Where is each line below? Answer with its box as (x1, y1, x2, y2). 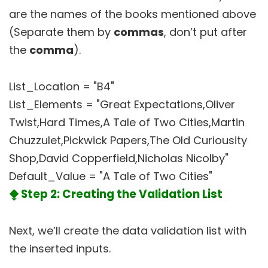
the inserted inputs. (9, 240, 111, 256)
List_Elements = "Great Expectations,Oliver (9, 96, 235, 112)
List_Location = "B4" (9, 78, 114, 94)
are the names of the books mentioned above (9, 6, 256, 22)
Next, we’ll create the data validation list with (9, 223, 246, 238)
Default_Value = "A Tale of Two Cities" (9, 168, 212, 184)
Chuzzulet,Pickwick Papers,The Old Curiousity (9, 132, 247, 148)
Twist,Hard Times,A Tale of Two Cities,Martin (9, 114, 245, 130)
